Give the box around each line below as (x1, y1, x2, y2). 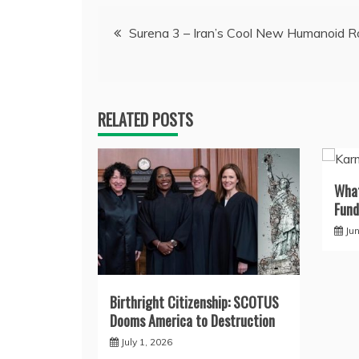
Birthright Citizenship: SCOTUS (110, 291, 279, 313)
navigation (97, 50, 195, 89)
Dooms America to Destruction (110, 309, 275, 331)
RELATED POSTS (98, 107, 193, 131)
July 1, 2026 (121, 335, 172, 348)
